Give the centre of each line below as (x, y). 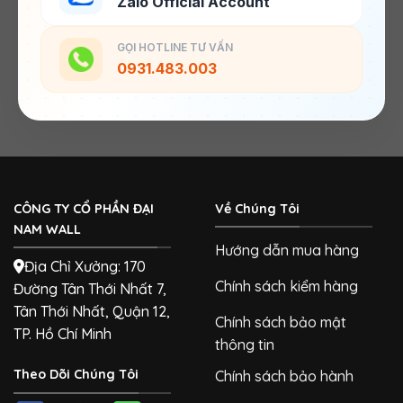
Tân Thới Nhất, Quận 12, (92, 312)
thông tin (245, 345)
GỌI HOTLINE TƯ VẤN (175, 47)
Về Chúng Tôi (257, 208)
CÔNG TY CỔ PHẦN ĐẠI (84, 208)
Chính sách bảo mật (281, 322)
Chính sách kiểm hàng (287, 287)
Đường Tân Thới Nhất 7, (90, 289)
